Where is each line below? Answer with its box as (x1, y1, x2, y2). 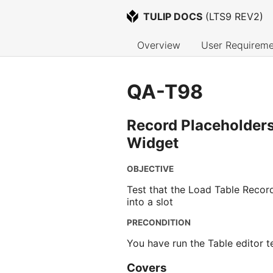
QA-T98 (127, 79, 203, 104)
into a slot (127, 196, 173, 208)
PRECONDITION (127, 218, 191, 228)
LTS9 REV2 (209, 10, 260, 23)
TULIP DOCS (143, 10, 203, 23)
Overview (137, 39, 180, 52)
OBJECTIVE (127, 164, 174, 174)
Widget (127, 134, 179, 152)
